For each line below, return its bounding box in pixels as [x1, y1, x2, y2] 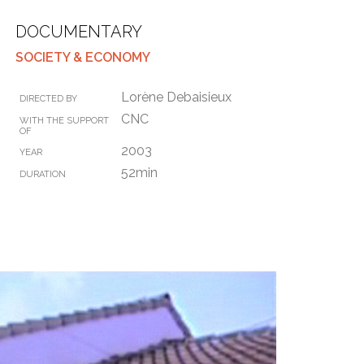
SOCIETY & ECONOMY [15, 50, 150, 65]
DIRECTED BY [19, 93, 77, 104]
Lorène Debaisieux [121, 89, 232, 105]
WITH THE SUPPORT [19, 115, 109, 126]
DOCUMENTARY [15, 22, 142, 41]
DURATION [19, 169, 66, 180]
